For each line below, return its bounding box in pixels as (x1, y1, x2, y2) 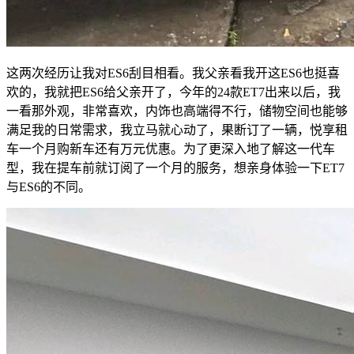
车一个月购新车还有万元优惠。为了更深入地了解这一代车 (6, 142, 335, 156)
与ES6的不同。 (6, 180, 91, 194)
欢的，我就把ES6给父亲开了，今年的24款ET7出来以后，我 (6, 85, 341, 100)
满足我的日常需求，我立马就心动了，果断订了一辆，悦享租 (6, 123, 348, 137)
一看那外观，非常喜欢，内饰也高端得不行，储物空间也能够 (6, 104, 348, 119)
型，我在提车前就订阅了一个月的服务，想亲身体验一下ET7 (6, 161, 345, 175)
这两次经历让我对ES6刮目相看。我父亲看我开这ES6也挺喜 (6, 66, 340, 81)
